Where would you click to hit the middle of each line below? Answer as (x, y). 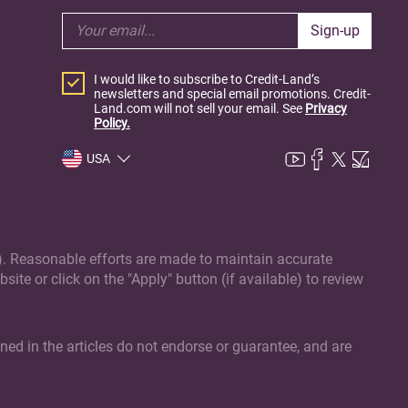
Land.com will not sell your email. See (199, 108)
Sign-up (335, 31)
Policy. (112, 122)
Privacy (326, 108)
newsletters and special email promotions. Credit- (232, 93)
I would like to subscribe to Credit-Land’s (207, 79)
